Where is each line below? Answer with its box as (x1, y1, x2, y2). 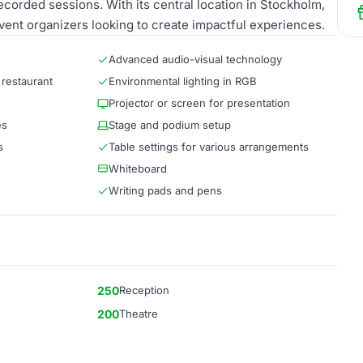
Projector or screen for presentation (109, 96, 290, 109)
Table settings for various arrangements (109, 140, 309, 153)
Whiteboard (109, 162, 167, 175)
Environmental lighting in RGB (109, 75, 257, 88)
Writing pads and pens (109, 184, 222, 197)
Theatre (119, 307, 158, 320)
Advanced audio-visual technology (109, 53, 282, 66)
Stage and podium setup (109, 118, 231, 131)
